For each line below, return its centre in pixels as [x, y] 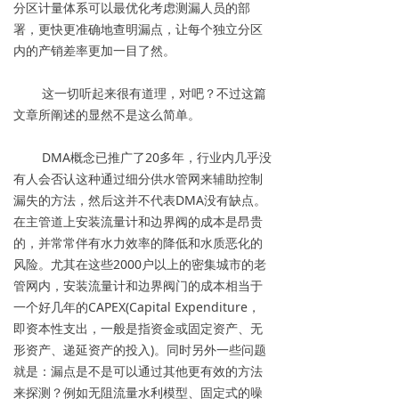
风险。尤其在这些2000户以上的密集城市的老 [140, 264]
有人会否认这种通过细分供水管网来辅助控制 [138, 179]
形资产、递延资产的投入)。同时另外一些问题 [140, 350]
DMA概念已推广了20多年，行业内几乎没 [142, 157]
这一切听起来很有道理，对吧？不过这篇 [140, 93]
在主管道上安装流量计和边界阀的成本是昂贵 [138, 221]
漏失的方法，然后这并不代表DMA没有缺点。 [140, 200]
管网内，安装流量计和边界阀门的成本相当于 [138, 285]
